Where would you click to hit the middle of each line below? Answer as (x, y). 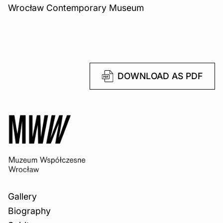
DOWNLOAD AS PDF (160, 76)
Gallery (22, 196)
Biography (29, 211)
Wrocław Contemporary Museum (76, 7)
